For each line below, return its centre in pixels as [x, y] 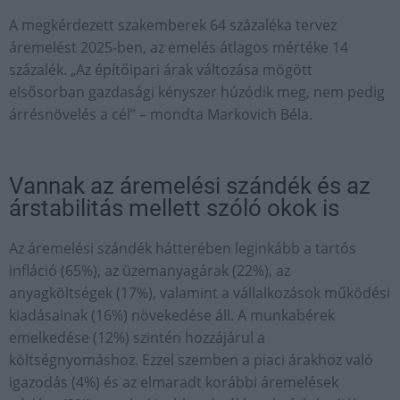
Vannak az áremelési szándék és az [190, 185]
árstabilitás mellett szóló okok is [174, 208]
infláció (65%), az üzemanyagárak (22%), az [150, 270]
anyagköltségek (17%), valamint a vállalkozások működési [200, 292]
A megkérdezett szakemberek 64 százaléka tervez [173, 25]
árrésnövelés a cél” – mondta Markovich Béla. [161, 114]
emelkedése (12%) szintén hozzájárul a [137, 337]
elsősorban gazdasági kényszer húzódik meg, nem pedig [197, 92]
